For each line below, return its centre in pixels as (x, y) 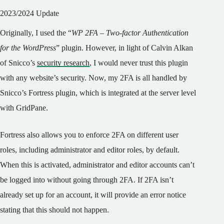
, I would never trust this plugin (139, 63)
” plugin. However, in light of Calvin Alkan (124, 48)
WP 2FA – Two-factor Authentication (130, 33)
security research (63, 63)
